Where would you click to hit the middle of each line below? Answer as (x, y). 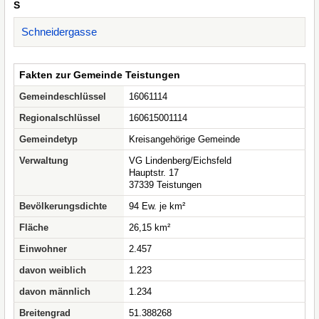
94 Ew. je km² (157, 206)
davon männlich (55, 292)
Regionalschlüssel (60, 118)
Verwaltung (44, 161)
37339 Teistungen (165, 185)
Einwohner (43, 249)
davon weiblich (53, 270)
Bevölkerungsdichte (63, 206)
